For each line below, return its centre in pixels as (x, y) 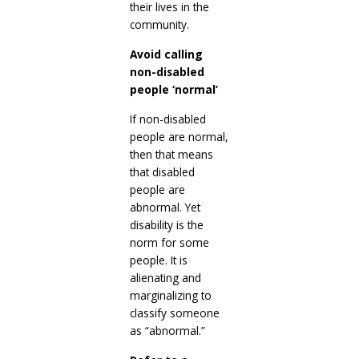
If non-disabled (167, 119)
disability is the (166, 224)
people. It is (158, 260)
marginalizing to (170, 295)
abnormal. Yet (165, 207)
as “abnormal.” (167, 330)
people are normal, (179, 136)
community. (159, 24)
